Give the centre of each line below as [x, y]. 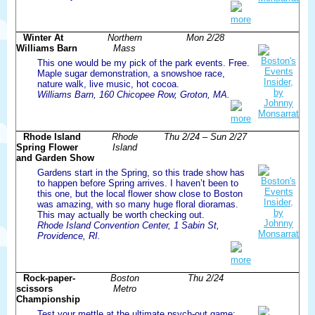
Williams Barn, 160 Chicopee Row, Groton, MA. [134, 94]
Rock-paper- [49, 278]
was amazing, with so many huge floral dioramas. [138, 204]
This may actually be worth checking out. [121, 214]
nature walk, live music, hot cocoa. [108, 84]
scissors [34, 288]
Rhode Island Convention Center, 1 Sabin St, [128, 225]
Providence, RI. [69, 236]
